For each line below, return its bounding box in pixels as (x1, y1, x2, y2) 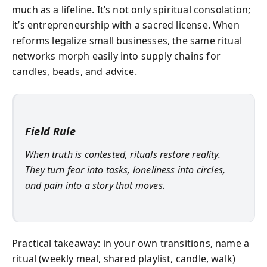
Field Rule (25, 124, 76, 138)
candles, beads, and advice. (12, 65, 137, 78)
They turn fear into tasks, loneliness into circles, (25, 163, 226, 176)
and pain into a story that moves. (25, 178, 165, 192)
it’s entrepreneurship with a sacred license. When (12, 18, 240, 32)
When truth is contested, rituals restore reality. (25, 147, 221, 161)
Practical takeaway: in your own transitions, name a (12, 237, 250, 250)
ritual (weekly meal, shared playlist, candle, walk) (12, 252, 236, 265)
